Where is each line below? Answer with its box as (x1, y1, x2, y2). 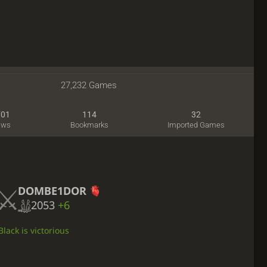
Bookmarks (70, 120, 108, 130)
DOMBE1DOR (17, 184, 86, 198)
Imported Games (167, 120, 225, 130)
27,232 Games (60, 79, 117, 91)
